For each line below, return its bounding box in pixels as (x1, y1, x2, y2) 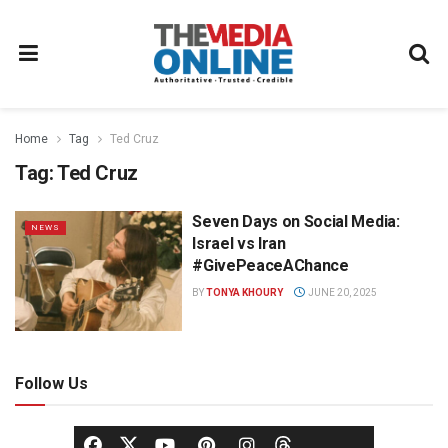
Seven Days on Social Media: (192, 212, 400, 231)
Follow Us (15, 373, 88, 393)
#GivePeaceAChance (192, 256, 349, 275)
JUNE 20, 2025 (305, 287, 377, 298)
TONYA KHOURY (206, 287, 284, 298)
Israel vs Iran (192, 234, 286, 253)
